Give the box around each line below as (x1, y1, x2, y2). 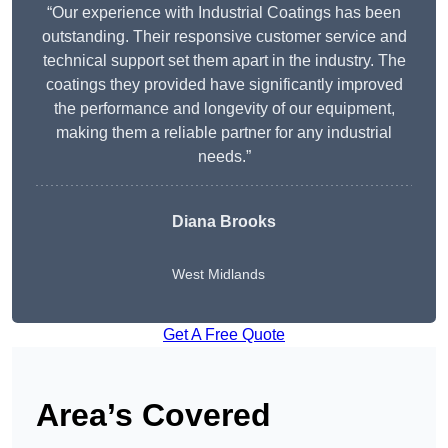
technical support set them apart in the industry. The (42, 52, 406, 70)
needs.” (197, 148, 251, 166)
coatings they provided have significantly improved (45, 76, 403, 94)
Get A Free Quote (163, 326, 285, 344)
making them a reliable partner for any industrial (56, 124, 392, 142)
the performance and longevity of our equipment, (53, 100, 395, 118)
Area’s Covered (36, 397, 271, 434)
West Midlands (172, 266, 265, 283)
